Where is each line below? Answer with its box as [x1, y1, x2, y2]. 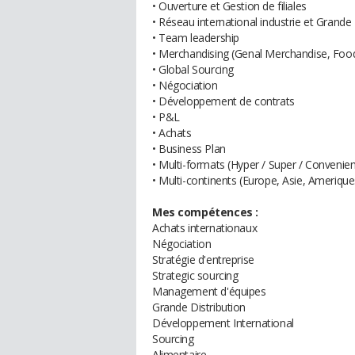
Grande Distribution [152, 300, 246, 315]
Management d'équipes [152, 284, 266, 299]
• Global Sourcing [152, 62, 234, 77]
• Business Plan [152, 141, 226, 156]
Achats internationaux [152, 220, 258, 235]
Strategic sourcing [152, 268, 239, 283]
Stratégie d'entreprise [152, 252, 254, 267]
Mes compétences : [152, 204, 258, 219]
